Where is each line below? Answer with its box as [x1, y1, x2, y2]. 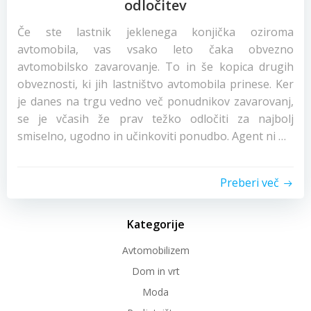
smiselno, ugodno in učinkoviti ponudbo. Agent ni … [17, 128, 286, 144]
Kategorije [126, 217, 185, 232]
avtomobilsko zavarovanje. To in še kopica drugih [17, 59, 294, 74]
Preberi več [220, 175, 279, 190]
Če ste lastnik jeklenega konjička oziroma [17, 24, 294, 40]
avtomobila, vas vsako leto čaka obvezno [17, 42, 294, 57]
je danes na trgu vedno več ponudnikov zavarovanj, [17, 94, 294, 109]
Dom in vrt [131, 264, 180, 278]
